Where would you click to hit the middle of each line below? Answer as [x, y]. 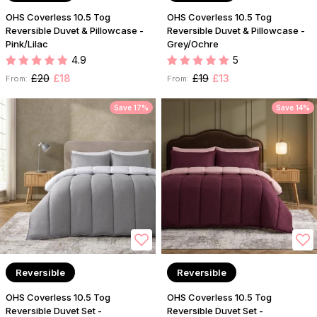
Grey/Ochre [193, 44]
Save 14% [293, 108]
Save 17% [131, 108]
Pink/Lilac [27, 44]
